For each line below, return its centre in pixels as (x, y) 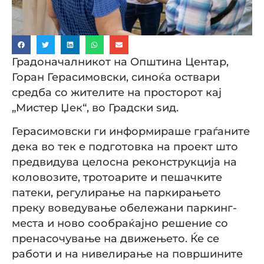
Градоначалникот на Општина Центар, (120, 61)
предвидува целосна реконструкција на (124, 162)
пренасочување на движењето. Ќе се (115, 239)
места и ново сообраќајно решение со (120, 223)
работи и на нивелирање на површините (127, 254)
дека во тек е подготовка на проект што (125, 147)
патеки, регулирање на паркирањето (116, 193)
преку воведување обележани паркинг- (124, 208)
